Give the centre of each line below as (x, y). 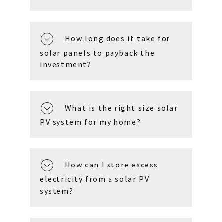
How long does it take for (117, 38)
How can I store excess (111, 165)
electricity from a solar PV (95, 179)
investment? (66, 64)
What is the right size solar (121, 107)
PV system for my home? (90, 122)
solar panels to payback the (97, 52)
